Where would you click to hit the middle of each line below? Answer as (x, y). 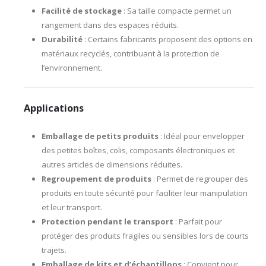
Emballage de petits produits (100, 136)
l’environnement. (72, 68)
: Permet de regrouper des (199, 178)
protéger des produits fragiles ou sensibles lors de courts (145, 235)
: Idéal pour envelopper (201, 136)
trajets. (54, 250)
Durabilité (62, 39)
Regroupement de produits (96, 178)
